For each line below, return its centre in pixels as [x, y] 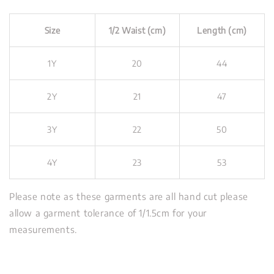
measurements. [45, 230]
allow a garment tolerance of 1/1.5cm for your [108, 213]
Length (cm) [222, 31]
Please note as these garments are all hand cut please [129, 197]
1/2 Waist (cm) [137, 31]
